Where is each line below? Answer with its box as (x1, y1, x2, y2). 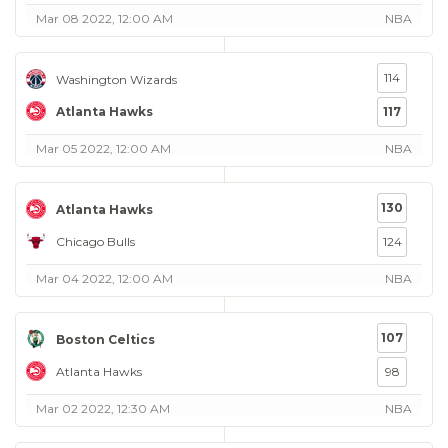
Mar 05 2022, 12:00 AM (36, 141, 171, 156)
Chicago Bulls (56, 233, 135, 249)
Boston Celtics (56, 331, 155, 347)
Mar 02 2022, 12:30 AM (36, 401, 170, 416)
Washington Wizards (56, 71, 177, 87)
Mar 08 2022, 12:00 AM (36, 11, 173, 26)
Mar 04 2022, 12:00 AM (36, 271, 173, 286)
